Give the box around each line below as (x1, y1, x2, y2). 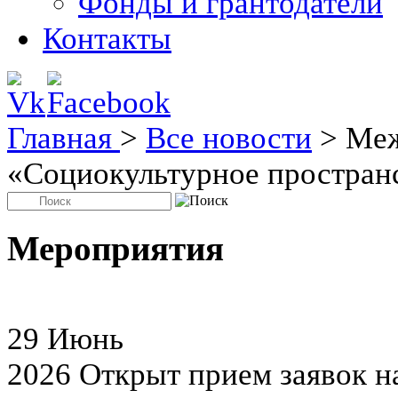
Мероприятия (7, 228, 224, 267)
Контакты (43, 21, 171, 56)
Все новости (146, 121, 312, 155)
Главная (7, 121, 120, 155)
